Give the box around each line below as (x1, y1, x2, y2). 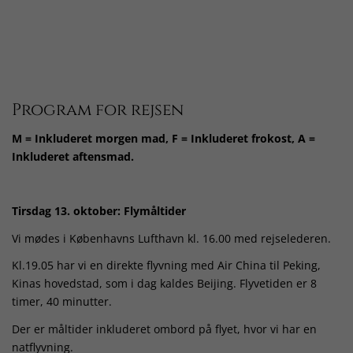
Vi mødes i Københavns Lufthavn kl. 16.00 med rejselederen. (12, 230, 331, 246)
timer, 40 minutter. (12, 294, 112, 310)
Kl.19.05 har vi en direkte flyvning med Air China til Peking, (12, 258, 321, 273)
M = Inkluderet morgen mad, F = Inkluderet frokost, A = (12, 131, 315, 147)
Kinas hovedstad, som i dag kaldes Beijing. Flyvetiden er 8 (12, 276, 317, 292)
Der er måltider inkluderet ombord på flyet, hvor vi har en (12, 321, 317, 336)
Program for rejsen (12, 98, 184, 121)
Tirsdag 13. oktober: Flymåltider (12, 203, 186, 219)
